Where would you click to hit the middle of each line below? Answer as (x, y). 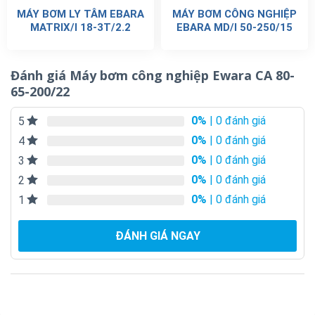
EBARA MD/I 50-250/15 (234, 28)
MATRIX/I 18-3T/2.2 (81, 28)
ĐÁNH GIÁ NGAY (157, 236)
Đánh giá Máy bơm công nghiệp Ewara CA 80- (153, 76)
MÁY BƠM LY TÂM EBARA (81, 14)
